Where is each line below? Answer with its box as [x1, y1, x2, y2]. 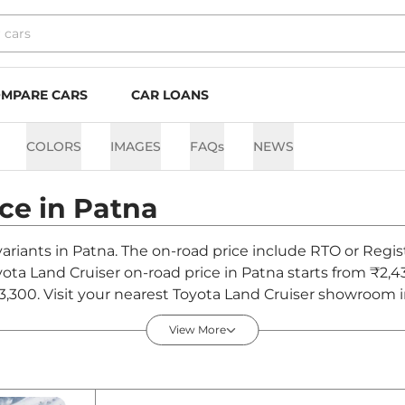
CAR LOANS [131, 87, 209, 103]
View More [168, 323, 226, 337]
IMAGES [110, 138, 161, 155]
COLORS [26, 138, 81, 155]
